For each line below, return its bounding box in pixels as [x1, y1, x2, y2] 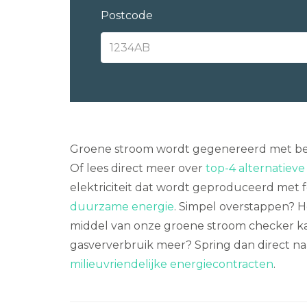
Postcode [101, 9, 153, 22]
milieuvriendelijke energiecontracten [70, 258, 273, 271]
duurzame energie [70, 200, 174, 213]
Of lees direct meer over [70, 162, 206, 175]
